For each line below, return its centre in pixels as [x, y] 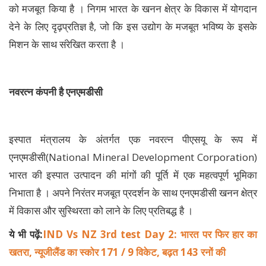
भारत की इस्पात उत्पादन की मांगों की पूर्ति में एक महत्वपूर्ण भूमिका [133, 175]
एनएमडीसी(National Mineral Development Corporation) [133, 157]
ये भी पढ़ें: [26, 234]
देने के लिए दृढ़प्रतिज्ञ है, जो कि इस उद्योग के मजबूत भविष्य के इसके [133, 26]
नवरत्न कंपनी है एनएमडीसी [56, 91]
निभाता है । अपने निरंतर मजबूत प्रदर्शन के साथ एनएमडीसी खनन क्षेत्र [133, 192]
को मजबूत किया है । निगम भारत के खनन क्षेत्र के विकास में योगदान [133, 8]
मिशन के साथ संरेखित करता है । [67, 44]
